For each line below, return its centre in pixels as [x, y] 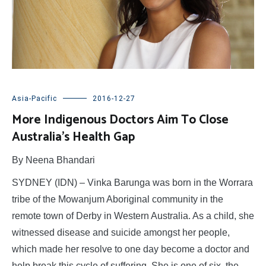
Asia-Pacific [34, 98]
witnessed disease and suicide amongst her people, [121, 232]
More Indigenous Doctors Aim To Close [120, 120]
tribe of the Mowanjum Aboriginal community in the [118, 199]
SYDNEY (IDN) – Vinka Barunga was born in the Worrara [132, 182]
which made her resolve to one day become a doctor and [131, 249]
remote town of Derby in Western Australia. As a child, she [133, 216]
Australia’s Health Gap [73, 137]
